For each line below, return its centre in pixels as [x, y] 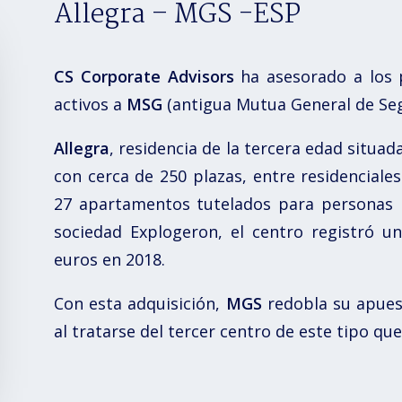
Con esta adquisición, [140, 303]
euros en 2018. [109, 259]
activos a [90, 104]
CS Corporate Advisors [144, 76]
